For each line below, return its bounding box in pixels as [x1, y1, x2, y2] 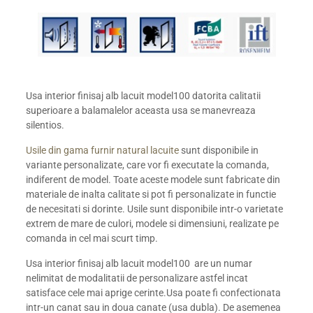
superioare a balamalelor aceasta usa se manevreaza [26, 104, 256, 116]
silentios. [26, 119, 65, 131]
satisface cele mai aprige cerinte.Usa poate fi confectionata [26, 286, 282, 298]
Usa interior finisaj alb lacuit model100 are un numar [26, 257, 253, 269]
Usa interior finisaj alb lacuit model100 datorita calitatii [26, 89, 261, 101]
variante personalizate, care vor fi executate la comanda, [26, 159, 270, 170]
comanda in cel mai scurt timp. [26, 232, 159, 244]
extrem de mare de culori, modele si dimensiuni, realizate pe [26, 217, 279, 229]
